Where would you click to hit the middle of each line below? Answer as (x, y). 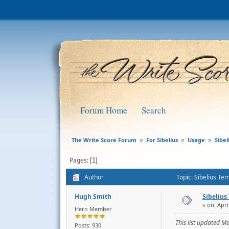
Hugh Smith (93, 197)
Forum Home (104, 110)
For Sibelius (162, 140)
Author (94, 177)
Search (154, 110)
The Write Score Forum (104, 140)
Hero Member (93, 209)
